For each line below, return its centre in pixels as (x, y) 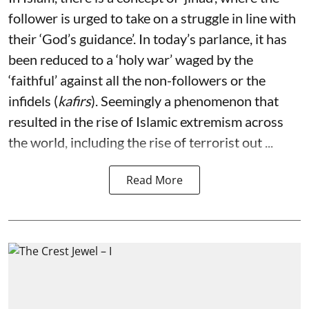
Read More (154, 180)
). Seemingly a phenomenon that (185, 101)
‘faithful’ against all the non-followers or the (137, 80)
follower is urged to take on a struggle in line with (152, 18)
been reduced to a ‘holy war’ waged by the (131, 60)
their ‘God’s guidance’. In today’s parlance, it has (148, 39)
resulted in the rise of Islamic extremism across (146, 122)
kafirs (74, 101)
